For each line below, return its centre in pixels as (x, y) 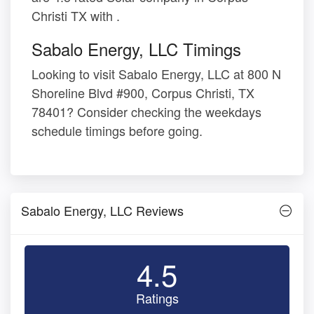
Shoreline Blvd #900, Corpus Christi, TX (143, 92)
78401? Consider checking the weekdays (146, 111)
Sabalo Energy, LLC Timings (136, 48)
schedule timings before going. (117, 130)
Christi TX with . (76, 15)
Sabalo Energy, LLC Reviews (102, 210)
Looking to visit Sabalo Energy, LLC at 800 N (156, 73)
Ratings (157, 298)
